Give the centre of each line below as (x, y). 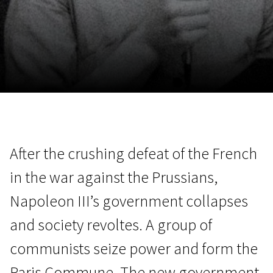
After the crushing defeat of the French (133, 153)
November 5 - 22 (155, 114)
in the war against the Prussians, (114, 177)
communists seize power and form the (134, 248)
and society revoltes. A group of (111, 225)
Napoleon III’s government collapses (129, 201)
